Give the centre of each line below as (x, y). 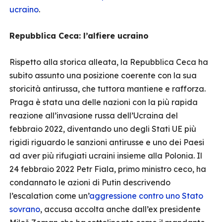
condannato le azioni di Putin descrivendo (90, 182)
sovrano (25, 209)
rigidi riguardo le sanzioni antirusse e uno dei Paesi (107, 142)
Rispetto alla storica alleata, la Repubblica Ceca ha (109, 62)
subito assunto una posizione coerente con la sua (103, 75)
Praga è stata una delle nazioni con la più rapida (104, 102)
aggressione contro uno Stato (146, 196)
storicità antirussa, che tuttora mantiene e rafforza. (108, 89)
